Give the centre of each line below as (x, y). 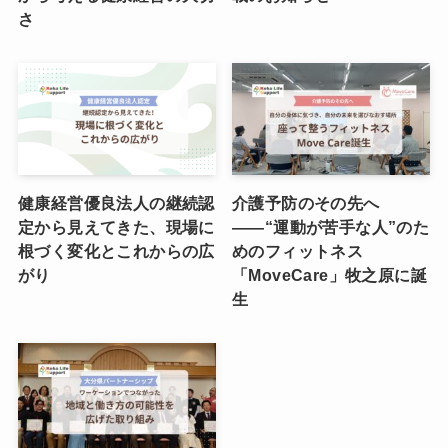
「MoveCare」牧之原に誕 (330, 274)
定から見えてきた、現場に (116, 226)
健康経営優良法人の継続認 (116, 202)
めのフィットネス (298, 250)
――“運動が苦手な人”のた (331, 226)
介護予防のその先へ (306, 202)
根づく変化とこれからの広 (116, 250)
